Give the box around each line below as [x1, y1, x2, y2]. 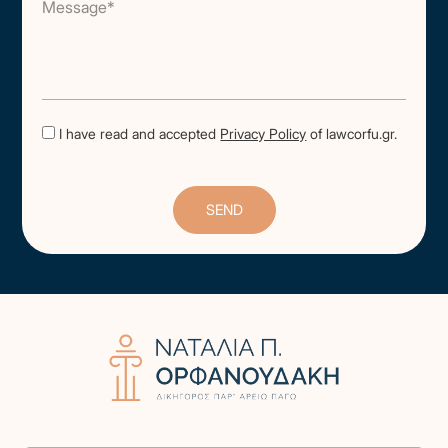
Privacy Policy [220, 125, 307, 142]
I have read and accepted [59, 125, 221, 142]
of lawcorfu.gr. [306, 125, 398, 142]
